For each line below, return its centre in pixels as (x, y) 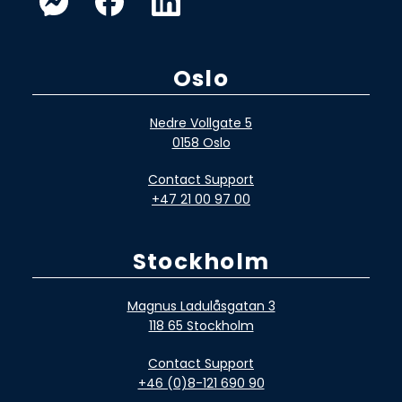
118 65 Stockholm (201, 325)
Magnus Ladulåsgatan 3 (201, 306)
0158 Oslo (201, 142)
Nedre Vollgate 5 (201, 122)
